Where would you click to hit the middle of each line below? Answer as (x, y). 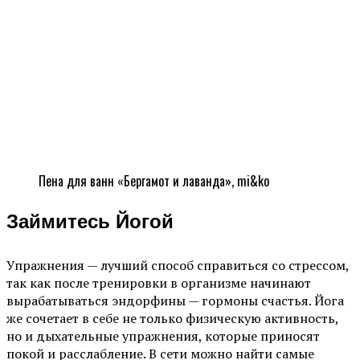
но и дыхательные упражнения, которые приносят (163, 336)
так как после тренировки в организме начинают (159, 283)
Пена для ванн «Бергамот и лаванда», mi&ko (154, 181)
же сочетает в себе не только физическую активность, (172, 319)
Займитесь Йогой (90, 224)
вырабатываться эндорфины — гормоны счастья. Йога (175, 301)
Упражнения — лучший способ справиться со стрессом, (178, 266)
